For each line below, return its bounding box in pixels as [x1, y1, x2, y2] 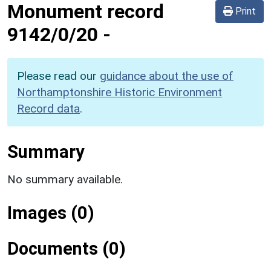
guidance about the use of [100, 68, 233, 83]
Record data [17, 101, 80, 116]
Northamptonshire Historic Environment [17, 85, 222, 99]
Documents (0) [7, 238, 126, 259]
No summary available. [7, 172, 123, 186]
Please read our [17, 68, 100, 83]
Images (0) [7, 202, 94, 223]
